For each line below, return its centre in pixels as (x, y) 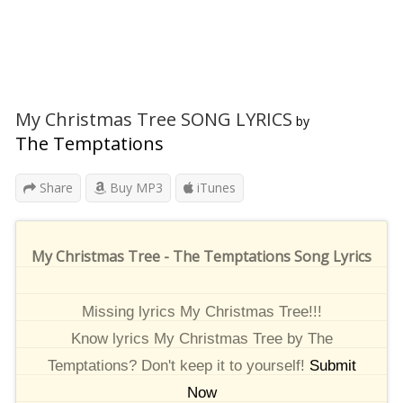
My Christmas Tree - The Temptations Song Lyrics (201, 256)
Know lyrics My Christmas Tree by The (201, 339)
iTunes (215, 188)
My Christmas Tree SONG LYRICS (154, 119)
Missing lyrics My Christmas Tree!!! (201, 312)
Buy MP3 (134, 188)
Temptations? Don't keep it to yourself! (178, 366)
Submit (332, 366)
